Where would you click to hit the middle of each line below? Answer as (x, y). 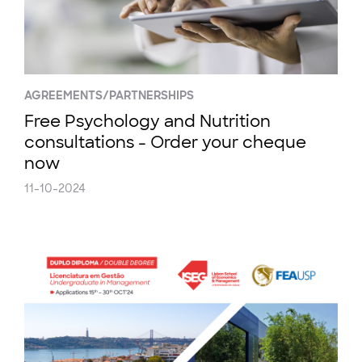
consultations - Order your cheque (165, 142)
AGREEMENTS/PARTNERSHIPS (109, 95)
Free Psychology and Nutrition (147, 121)
